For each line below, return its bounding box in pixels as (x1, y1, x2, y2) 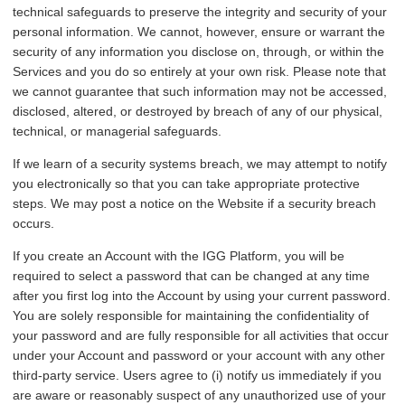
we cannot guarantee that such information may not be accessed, (13, 84, 387, 99)
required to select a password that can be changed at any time (13, 268, 370, 284)
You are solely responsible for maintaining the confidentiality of (13, 308, 369, 324)
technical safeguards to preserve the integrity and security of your (13, 5, 387, 20)
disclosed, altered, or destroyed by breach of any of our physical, (13, 104, 382, 119)
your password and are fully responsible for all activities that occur (13, 328, 389, 344)
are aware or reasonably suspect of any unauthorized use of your (13, 388, 386, 403)
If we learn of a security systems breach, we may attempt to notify (13, 156, 387, 172)
